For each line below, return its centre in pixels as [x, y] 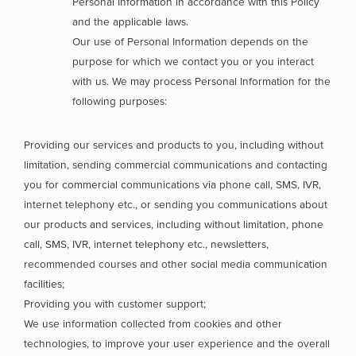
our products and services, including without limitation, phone [174, 224]
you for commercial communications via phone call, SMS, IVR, [172, 185]
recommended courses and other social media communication [176, 264]
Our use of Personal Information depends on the [191, 42]
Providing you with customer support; [115, 304]
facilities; [44, 284]
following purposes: [122, 101]
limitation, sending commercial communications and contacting [176, 165]
